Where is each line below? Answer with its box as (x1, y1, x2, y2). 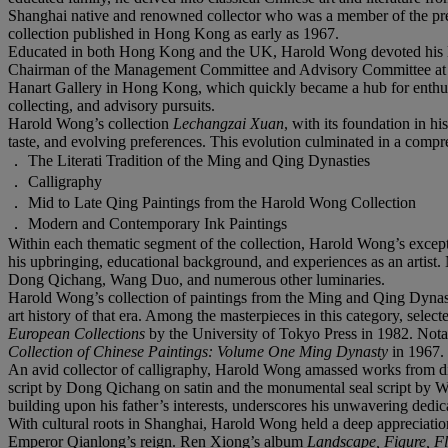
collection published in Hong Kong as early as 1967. (8, 24, 339, 42)
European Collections (8, 324, 149, 342)
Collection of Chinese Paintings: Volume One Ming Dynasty (8, 342, 392, 360)
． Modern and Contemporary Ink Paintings (8, 214, 287, 232)
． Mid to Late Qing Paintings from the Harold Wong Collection (8, 193, 416, 211)
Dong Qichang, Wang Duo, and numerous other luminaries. (8, 270, 385, 288)
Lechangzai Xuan (173, 114, 284, 132)
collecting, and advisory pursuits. (8, 96, 215, 114)
